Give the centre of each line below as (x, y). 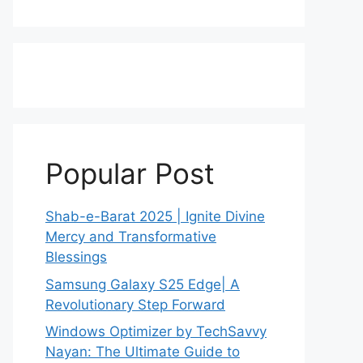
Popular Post (130, 173)
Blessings (76, 257)
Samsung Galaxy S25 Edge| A (143, 284)
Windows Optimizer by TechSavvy (156, 331)
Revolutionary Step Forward (135, 304)
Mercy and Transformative (131, 237)
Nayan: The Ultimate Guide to (143, 352)
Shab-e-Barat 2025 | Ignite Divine (155, 216)
